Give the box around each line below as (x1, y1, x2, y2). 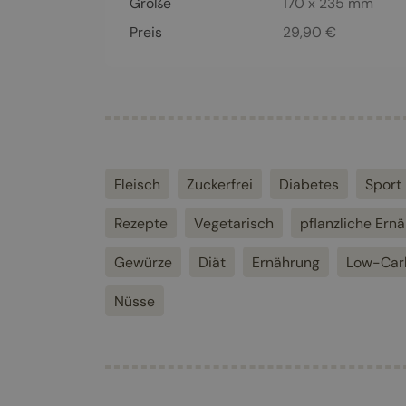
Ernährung (251, 252, 320, 272)
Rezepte (113, 213, 168, 233)
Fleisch (113, 174, 160, 194)
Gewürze (113, 252, 172, 272)
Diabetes (278, 174, 339, 194)
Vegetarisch (193, 213, 274, 233)
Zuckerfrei (186, 174, 253, 194)
